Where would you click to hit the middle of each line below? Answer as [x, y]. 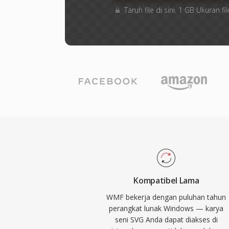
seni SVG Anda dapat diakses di [166, 220]
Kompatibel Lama [166, 180]
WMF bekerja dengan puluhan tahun [166, 197]
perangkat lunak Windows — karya [166, 208]
